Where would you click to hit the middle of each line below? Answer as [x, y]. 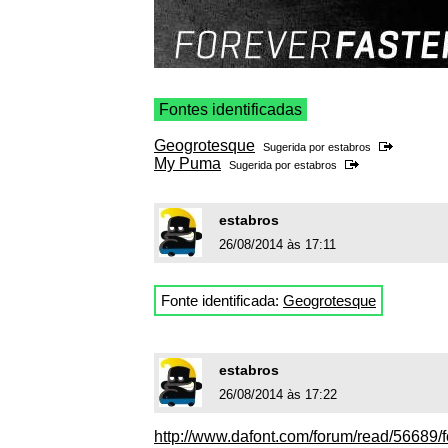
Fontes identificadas [230, 110]
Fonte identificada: [222, 301]
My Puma [187, 164]
